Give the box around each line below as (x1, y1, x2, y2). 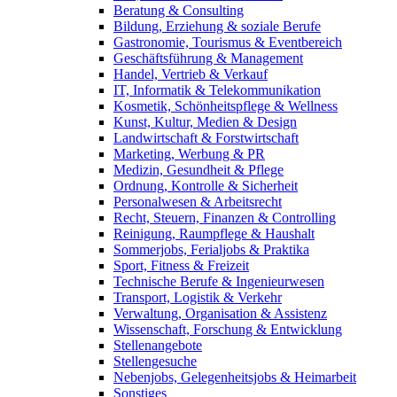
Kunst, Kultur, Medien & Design (113, 114, 297, 129)
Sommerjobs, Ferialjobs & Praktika (113, 242, 309, 257)
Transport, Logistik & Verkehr (113, 290, 282, 305)
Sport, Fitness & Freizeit (113, 258, 249, 273)
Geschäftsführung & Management (113, 51, 303, 66)
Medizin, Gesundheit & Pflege (113, 162, 284, 177)
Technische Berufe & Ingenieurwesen (113, 274, 324, 289)
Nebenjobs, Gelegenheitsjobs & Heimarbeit (113, 370, 356, 385)
